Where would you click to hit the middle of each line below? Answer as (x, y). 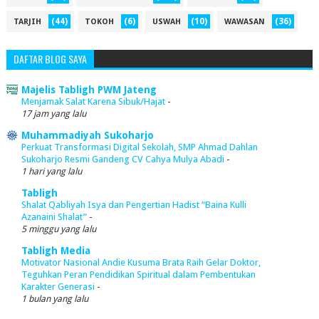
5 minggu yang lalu (58, 229)
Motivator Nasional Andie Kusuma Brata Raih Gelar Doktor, (141, 263)
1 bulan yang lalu (54, 299)
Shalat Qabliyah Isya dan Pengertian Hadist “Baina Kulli (134, 205)
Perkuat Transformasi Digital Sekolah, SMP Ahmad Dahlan (139, 147)
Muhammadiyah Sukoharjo (87, 136)
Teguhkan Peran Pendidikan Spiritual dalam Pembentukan (138, 275)
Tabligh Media (56, 251)
